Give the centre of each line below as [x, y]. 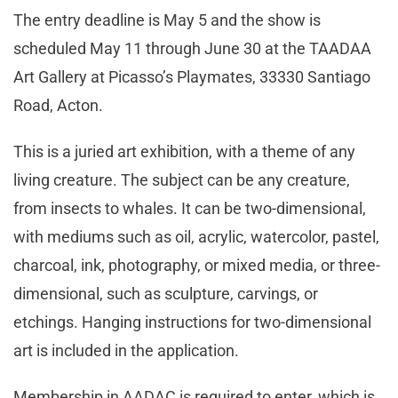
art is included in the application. [130, 350]
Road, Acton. [62, 105]
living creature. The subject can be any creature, [182, 179]
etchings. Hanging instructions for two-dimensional [192, 322]
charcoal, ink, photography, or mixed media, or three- [197, 265]
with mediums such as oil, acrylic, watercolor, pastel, [196, 236]
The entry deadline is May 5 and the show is [167, 20]
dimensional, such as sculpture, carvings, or [166, 293]
